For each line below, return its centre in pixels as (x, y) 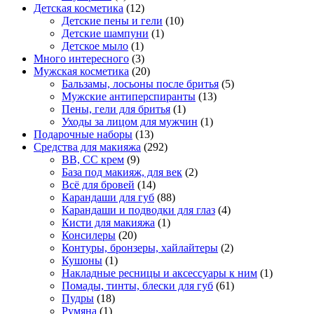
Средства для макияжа (87, 147)
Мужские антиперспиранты (129, 97)
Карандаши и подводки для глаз (138, 210)
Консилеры (89, 235)
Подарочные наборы (83, 135)
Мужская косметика (81, 71)
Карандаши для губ (108, 198)
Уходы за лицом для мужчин (130, 122)
